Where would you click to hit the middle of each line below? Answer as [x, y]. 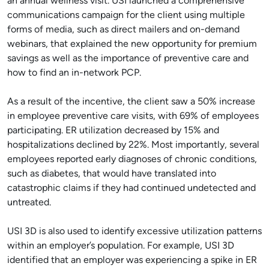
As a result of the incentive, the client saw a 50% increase [131, 102]
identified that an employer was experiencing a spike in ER [132, 261]
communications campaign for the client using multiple [126, 16]
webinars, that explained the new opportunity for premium [132, 44]
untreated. [29, 203]
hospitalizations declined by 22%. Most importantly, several [133, 145]
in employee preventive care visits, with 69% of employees [133, 116]
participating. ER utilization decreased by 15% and [113, 131]
